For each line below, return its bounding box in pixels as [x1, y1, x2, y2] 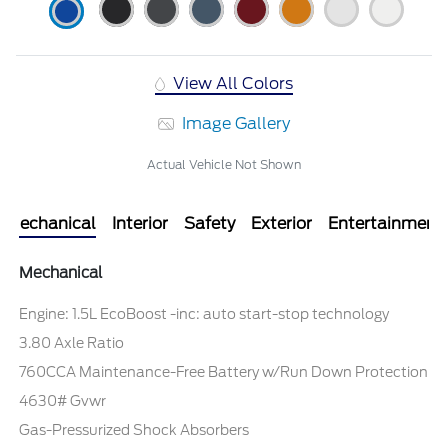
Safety [184, 213, 235, 233]
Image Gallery [178, 113, 291, 133]
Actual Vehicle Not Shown [147, 156, 301, 172]
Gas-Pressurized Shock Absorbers [19, 421, 250, 438]
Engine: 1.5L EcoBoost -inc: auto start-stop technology [19, 305, 390, 322]
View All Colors [169, 73, 294, 93]
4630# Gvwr [19, 392, 107, 409]
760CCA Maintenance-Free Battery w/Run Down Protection [19, 363, 429, 380]
